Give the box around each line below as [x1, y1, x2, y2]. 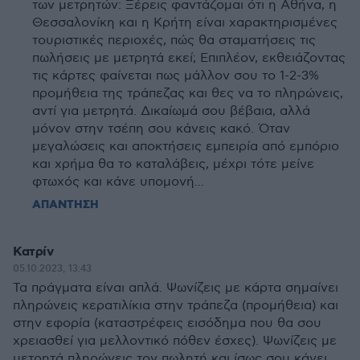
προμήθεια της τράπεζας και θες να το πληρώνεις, [32, 86, 343, 101]
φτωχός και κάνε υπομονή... [32, 174, 204, 190]
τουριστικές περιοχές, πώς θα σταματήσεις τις [32, 33, 316, 48]
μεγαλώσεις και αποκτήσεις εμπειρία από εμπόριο [32, 139, 339, 154]
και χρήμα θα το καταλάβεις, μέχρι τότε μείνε [32, 157, 314, 172]
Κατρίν [13, 243, 53, 260]
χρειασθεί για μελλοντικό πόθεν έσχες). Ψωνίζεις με [13, 333, 337, 349]
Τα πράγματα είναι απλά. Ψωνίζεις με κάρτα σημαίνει [13, 280, 338, 296]
